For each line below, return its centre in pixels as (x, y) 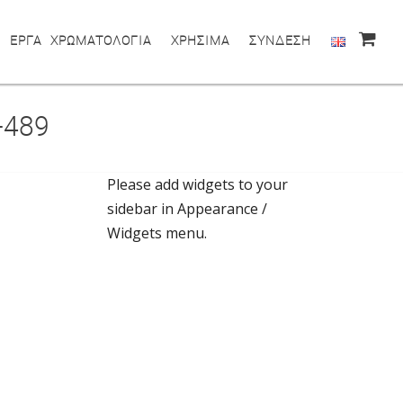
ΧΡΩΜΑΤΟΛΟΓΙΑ (101, 40)
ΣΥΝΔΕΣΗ (280, 40)
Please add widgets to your (197, 184)
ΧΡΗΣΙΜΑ (200, 40)
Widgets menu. (157, 233)
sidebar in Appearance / (187, 209)
